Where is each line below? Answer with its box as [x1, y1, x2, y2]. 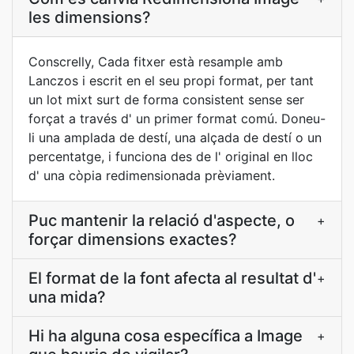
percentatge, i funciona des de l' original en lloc [28, 149, 313, 164]
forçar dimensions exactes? [28, 230, 237, 249]
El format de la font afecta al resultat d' [28, 269, 316, 288]
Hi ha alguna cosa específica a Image [28, 326, 303, 345]
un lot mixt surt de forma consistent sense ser [28, 92, 304, 107]
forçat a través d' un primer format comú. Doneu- [28, 111, 326, 126]
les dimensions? [28, 8, 151, 27]
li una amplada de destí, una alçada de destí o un [28, 130, 322, 145]
